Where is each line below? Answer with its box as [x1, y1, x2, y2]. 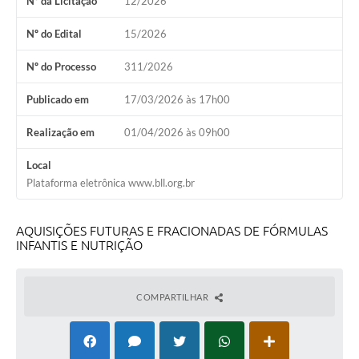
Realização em [26, 125, 95, 139]
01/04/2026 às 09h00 [123, 125, 230, 139]
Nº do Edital [26, 26, 82, 40]
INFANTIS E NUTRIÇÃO [16, 237, 143, 252]
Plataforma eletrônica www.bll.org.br [26, 175, 195, 189]
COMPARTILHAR [136, 291, 211, 302]
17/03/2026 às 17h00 [123, 92, 230, 106]
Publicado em [26, 92, 89, 106]
